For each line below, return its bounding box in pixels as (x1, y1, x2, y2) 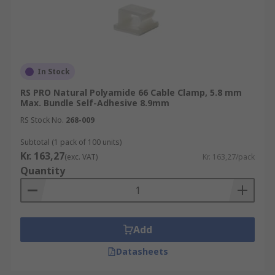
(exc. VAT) (64, 152, 98, 162)
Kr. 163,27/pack (203, 152, 255, 162)
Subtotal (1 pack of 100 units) (20, 137, 122, 147)
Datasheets (115, 246, 168, 257)
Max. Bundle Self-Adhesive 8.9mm (20, 97, 169, 109)
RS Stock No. (20, 115, 64, 125)
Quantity (20, 164, 65, 177)
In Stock (37, 66, 70, 77)
